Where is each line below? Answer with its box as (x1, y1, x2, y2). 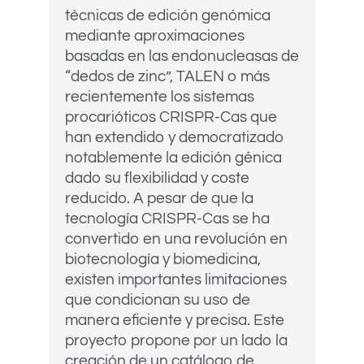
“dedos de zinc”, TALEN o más (65, 68, 270, 85)
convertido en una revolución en (65, 231, 288, 248)
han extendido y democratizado (65, 129, 284, 146)
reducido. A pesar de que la (65, 190, 253, 207)
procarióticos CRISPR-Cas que (65, 109, 277, 126)
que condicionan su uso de (65, 292, 250, 309)
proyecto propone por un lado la (65, 332, 288, 349)
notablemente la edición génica (65, 149, 282, 167)
